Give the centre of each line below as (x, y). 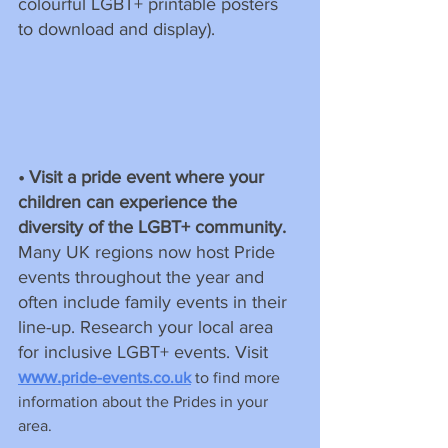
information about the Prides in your (145, 402)
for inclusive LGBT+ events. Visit (145, 352)
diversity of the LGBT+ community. (154, 227)
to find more (237, 378)
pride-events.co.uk (126, 378)
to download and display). (116, 28)
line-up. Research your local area (148, 327)
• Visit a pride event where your (143, 177)
